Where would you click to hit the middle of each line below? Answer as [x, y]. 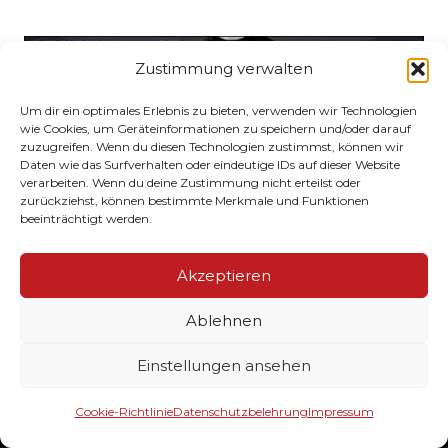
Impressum [340, 411]
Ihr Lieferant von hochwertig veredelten [193, 401]
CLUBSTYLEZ [109, 316]
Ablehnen [224, 320]
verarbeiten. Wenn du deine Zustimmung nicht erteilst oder [190, 182]
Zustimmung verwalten [224, 68]
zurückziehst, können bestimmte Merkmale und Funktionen [194, 200]
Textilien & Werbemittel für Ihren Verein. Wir [210, 427]
